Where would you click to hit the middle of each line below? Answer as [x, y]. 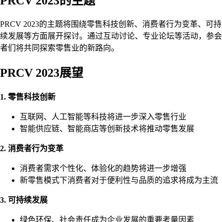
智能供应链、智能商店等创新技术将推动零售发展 [107, 129]
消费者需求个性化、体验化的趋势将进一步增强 [103, 168]
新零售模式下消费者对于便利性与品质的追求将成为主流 [119, 180]
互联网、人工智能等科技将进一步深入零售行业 [103, 117]
